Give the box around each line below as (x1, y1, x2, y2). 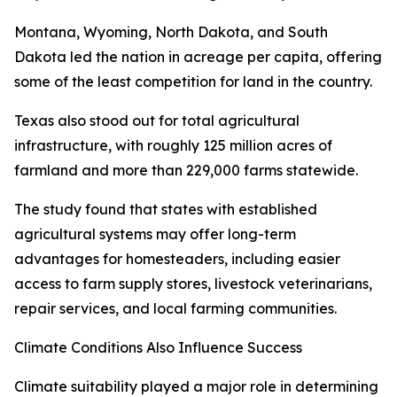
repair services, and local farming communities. (14, 300, 337, 318)
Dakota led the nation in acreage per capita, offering (14, 48, 382, 66)
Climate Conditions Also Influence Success (14, 339, 302, 357)
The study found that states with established (14, 200, 317, 219)
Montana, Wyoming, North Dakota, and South (14, 23, 328, 42)
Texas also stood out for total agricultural (14, 112, 300, 130)
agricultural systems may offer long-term (14, 225, 296, 244)
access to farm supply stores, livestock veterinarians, (14, 275, 372, 293)
